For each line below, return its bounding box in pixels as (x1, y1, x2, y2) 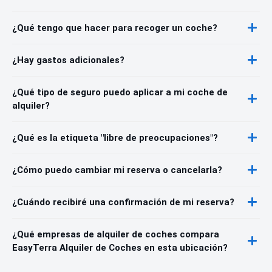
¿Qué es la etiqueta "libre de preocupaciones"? (12, 132, 218, 143)
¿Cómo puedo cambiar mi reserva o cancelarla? (12, 164, 222, 175)
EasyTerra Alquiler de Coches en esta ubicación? (12, 242, 228, 253)
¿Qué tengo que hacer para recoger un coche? (12, 22, 217, 33)
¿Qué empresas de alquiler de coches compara (12, 228, 219, 240)
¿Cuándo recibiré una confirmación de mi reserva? (12, 196, 234, 208)
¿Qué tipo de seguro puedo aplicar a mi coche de (12, 86, 228, 98)
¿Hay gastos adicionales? (12, 54, 124, 66)
